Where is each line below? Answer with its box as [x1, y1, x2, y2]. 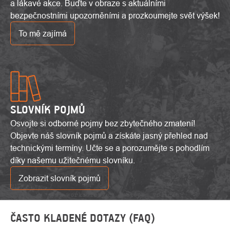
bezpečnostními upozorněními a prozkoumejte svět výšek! [10, 10, 220, 20]
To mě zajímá [18, 28, 67, 38]
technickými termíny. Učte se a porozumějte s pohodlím [10, 143, 209, 152]
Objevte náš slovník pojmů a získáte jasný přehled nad [10, 130, 208, 140]
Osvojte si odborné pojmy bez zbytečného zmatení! [10, 118, 195, 128]
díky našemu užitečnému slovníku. [10, 155, 135, 165]
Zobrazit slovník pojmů [18, 173, 101, 183]
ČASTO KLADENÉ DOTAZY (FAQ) [10, 211, 155, 224]
